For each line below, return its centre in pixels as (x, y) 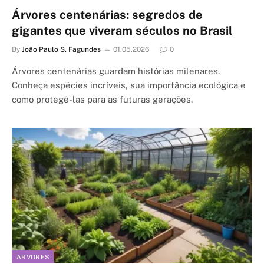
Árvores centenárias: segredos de (107, 15)
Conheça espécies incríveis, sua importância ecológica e (129, 85)
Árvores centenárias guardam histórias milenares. (116, 71)
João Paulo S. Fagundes (61, 49)
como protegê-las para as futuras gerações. (102, 99)
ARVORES (33, 257)
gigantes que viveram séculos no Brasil (122, 31)
